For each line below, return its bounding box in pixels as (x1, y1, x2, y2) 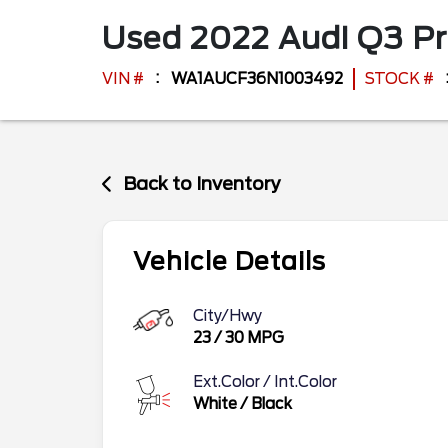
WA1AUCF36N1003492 (171, 70, 343, 88)
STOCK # (365, 70, 434, 88)
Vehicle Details (133, 246, 326, 276)
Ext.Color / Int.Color (193, 372, 337, 391)
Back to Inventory (123, 173, 282, 194)
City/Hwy (193, 306, 262, 325)
